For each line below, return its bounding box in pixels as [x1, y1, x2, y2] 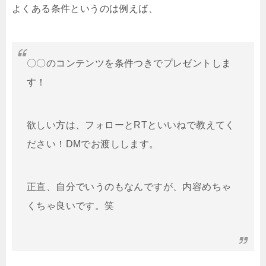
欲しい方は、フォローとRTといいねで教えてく [27, 119, 235, 130]
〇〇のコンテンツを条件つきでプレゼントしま [27, 58, 232, 68]
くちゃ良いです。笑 [27, 200, 115, 211]
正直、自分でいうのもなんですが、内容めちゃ [27, 181, 232, 192]
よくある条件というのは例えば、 [12, 3, 158, 14]
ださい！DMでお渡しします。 [27, 138, 159, 149]
